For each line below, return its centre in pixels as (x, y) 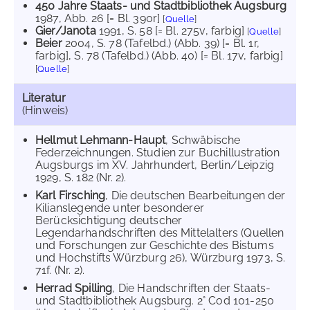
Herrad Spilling (74, 288)
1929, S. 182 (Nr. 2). (81, 177)
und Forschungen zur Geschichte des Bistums (155, 245)
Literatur (44, 98)
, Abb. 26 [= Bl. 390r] (109, 18)
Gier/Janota (66, 31)
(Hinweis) (45, 110)
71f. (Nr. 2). (60, 270)
